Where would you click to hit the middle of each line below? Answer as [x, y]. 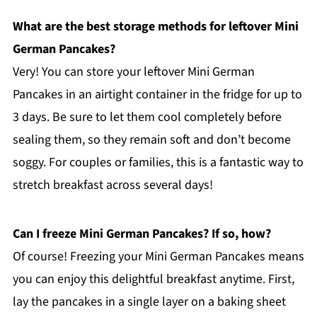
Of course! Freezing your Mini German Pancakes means [158, 256]
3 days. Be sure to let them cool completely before [147, 117]
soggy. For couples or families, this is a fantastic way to [158, 162]
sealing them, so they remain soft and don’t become [151, 139]
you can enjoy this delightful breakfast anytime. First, [153, 279]
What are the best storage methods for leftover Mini [155, 26]
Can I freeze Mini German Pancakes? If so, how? [142, 234]
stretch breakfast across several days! [113, 185]
